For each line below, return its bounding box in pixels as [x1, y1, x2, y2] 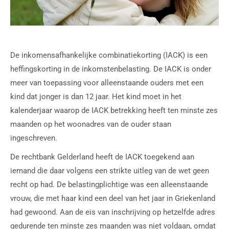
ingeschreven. [10, 133, 57, 143]
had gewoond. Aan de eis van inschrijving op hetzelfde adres [10, 207, 215, 217]
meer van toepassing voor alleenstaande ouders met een [10, 78, 203, 87]
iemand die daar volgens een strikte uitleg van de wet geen [10, 166, 209, 175]
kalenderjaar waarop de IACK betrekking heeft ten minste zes [10, 105, 218, 115]
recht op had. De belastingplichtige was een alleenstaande [10, 179, 208, 189]
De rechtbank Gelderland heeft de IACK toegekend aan [10, 152, 194, 162]
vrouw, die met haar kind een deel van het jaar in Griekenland [10, 193, 215, 203]
